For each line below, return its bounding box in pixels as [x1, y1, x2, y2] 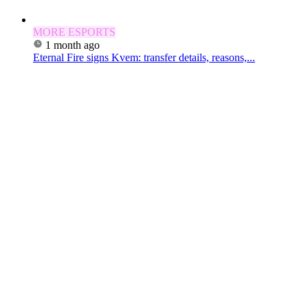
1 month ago [45, 39, 100, 52]
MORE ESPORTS [33, 26, 115, 38]
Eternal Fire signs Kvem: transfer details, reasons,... [33, 52, 255, 64]
